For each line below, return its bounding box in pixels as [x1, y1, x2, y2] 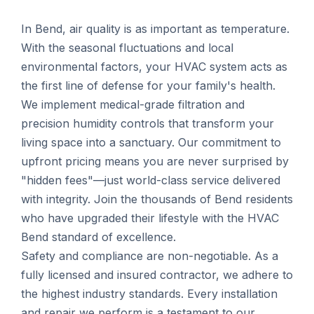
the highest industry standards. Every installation [21, 287, 278, 301]
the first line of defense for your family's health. [21, 78, 275, 93]
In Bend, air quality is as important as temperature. [21, 22, 289, 36]
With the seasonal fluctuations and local [21, 41, 233, 55]
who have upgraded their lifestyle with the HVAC [21, 211, 279, 226]
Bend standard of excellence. [21, 230, 176, 245]
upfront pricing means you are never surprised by [21, 154, 289, 169]
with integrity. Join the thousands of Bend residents [21, 192, 293, 207]
